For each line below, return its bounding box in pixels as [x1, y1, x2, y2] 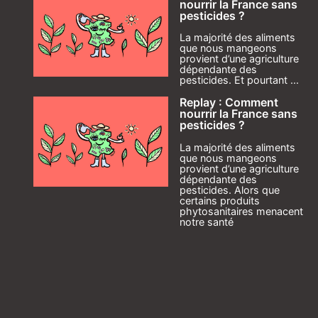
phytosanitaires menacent [180, 204, 303, 217]
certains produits [180, 194, 260, 207]
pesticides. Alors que [180, 183, 280, 196]
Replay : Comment [180, 95, 278, 110]
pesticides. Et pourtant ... [180, 74, 299, 87]
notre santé [180, 215, 234, 228]
